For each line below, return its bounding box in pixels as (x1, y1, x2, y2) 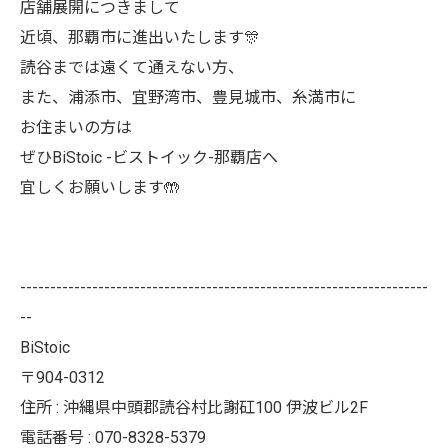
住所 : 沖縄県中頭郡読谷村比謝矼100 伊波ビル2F (20, 398, 368, 417)
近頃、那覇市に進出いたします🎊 (20, 28, 260, 47)
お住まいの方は (20, 118, 132, 137)
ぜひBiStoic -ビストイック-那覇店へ (20, 148, 278, 167)
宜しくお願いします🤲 (20, 178, 180, 197)
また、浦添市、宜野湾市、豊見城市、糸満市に (20, 88, 356, 107)
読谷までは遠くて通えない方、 (20, 58, 244, 77)
